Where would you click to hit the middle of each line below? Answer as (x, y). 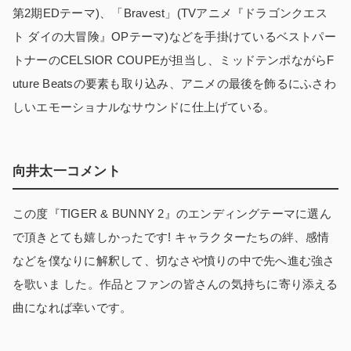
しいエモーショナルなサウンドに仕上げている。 (144, 107)
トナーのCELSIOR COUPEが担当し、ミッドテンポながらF (174, 60)
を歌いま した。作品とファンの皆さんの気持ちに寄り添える (175, 284)
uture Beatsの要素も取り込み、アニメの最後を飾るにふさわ (174, 84)
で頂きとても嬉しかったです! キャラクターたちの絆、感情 (171, 237)
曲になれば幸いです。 (72, 308)
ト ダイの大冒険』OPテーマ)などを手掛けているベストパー (174, 37)
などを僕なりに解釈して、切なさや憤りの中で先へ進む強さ (174, 261)
